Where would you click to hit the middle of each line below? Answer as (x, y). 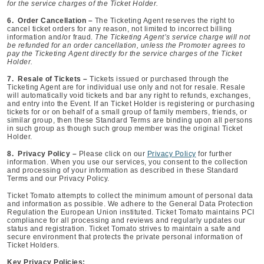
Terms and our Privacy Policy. (58, 179)
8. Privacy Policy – (43, 154)
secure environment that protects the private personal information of (125, 237)
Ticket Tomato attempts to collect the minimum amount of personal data (130, 196)
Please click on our (113, 154)
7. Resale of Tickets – (48, 79)
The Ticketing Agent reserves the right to (164, 21)
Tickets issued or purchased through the (159, 79)
